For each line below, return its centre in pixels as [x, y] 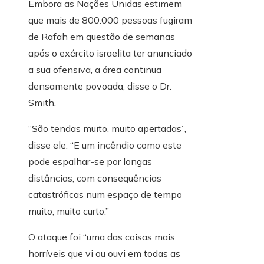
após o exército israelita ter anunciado [110, 53]
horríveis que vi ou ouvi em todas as [104, 254]
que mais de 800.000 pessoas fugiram [110, 20]
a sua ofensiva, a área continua [95, 70]
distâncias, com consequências [95, 178]
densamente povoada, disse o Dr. [100, 86]
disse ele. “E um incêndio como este [105, 145]
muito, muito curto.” [69, 211]
